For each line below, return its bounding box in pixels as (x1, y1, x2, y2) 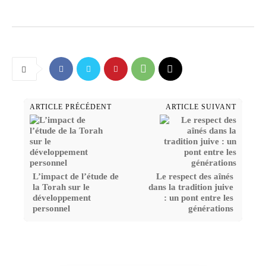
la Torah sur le (33, 182, 90, 192)
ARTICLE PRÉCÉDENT (30, 103, 112, 112)
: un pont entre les (163, 193, 233, 203)
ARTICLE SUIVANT (165, 103, 236, 112)
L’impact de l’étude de (33, 172, 119, 182)
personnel (33, 204, 70, 214)
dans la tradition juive (148, 182, 233, 192)
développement (33, 193, 91, 203)
